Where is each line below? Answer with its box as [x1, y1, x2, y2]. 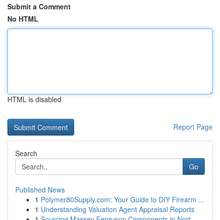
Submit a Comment [7, 1, 71, 11]
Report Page [173, 122, 213, 132]
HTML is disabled [7, 94, 61, 104]
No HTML [7, 14, 38, 24]
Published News [15, 185, 65, 194]
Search [15, 148, 37, 158]
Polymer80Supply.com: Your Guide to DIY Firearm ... [41, 194, 204, 204]
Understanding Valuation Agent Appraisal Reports [41, 204, 194, 214]
